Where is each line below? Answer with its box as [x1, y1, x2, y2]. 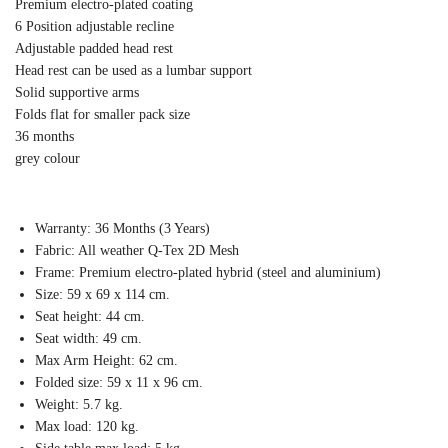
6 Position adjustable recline [15, 19, 174, 35]
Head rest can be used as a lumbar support [15, 63, 252, 79]
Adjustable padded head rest [15, 41, 173, 57]
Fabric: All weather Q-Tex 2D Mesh [35, 243, 239, 259]
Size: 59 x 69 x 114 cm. [35, 287, 170, 303]
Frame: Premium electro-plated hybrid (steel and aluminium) [35, 265, 381, 281]
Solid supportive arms [15, 85, 139, 101]
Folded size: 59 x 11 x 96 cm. [35, 375, 203, 391]
